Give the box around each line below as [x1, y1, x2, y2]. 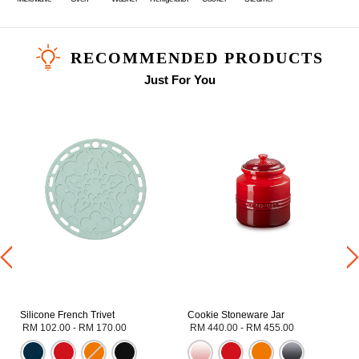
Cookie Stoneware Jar [188, 309, 284, 321]
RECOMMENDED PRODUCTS [70, 48, 324, 67]
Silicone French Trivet [20, 309, 115, 321]
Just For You [143, 72, 216, 87]
